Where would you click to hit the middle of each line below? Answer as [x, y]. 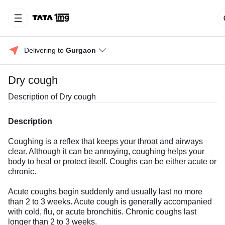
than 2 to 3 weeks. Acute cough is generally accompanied [110, 202]
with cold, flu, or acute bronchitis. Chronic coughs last [102, 212]
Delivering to [45, 50]
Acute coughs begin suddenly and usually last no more [105, 192]
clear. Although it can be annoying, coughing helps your [106, 151]
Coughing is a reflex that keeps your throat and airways [105, 141]
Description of [34, 97]
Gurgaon [81, 50]
